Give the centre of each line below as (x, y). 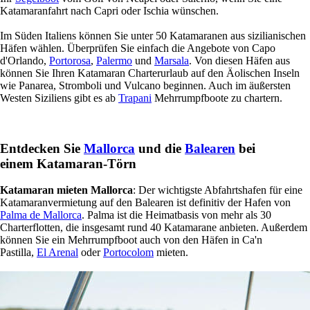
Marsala (172, 60)
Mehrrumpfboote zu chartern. (218, 98)
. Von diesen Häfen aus (239, 60)
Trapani (135, 98)
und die (160, 148)
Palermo (114, 60)
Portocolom (128, 253)
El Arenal (57, 253)
